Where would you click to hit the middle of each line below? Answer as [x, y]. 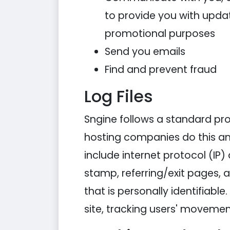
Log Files [119, 96]
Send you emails [145, 52]
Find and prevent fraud [161, 70]
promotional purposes [160, 34]
